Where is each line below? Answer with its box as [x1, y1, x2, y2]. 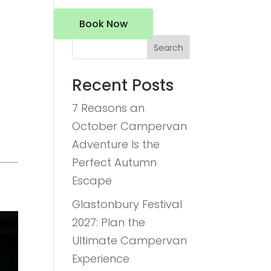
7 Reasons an [72, 100, 145, 116]
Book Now [79, 17, 128, 31]
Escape [72, 173, 113, 188]
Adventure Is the [72, 137, 160, 152]
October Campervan [72, 119, 188, 134]
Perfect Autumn [72, 155, 157, 170]
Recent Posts [72, 74, 174, 96]
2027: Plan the [72, 215, 146, 230]
